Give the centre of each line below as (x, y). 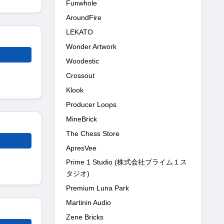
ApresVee (81, 148)
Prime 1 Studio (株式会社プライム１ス (126, 162)
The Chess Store (93, 133)
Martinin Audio (88, 202)
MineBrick (81, 119)
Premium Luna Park (97, 188)
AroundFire (84, 17)
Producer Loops (91, 104)
